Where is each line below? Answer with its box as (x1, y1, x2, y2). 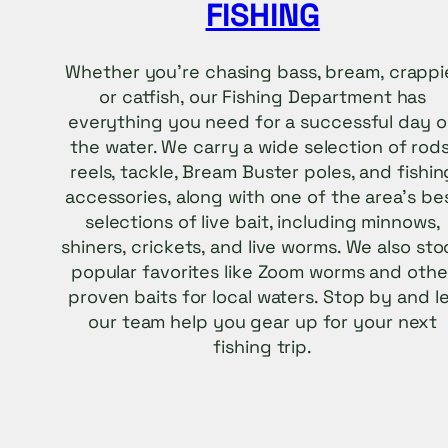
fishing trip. (213, 335, 313, 359)
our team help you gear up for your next (88, 310, 438, 334)
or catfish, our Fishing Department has (99, 85, 427, 109)
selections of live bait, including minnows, (84, 210, 441, 234)
